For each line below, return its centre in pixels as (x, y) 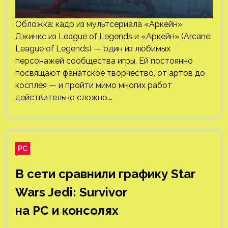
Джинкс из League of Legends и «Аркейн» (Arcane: (113, 36)
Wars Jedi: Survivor (71, 192)
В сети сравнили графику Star (105, 174)
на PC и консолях (67, 210)
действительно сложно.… (64, 97)
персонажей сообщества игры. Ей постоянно (104, 61)
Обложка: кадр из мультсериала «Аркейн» (99, 24)
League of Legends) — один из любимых (93, 49)
